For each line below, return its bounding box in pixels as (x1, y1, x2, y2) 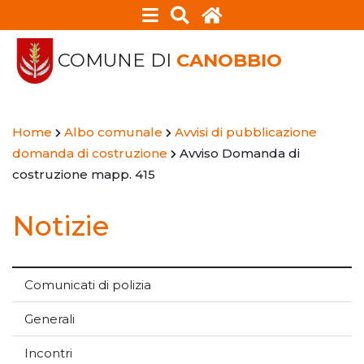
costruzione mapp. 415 (12, 167, 155, 182)
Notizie (12, 209, 109, 242)
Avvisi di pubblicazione (175, 124, 317, 140)
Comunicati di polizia (24, 276, 151, 292)
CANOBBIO (176, 49, 282, 71)
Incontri (24, 344, 72, 361)
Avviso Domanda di (176, 145, 300, 161)
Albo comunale (64, 124, 162, 140)
